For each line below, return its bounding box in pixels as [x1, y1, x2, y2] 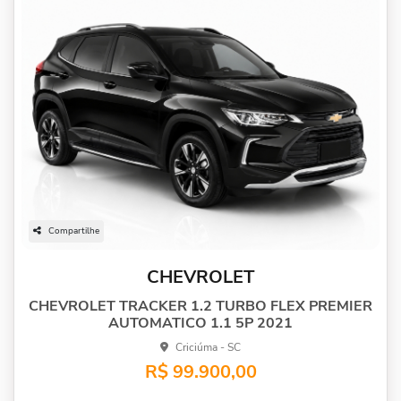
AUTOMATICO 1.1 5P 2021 [108, 313, 293, 334]
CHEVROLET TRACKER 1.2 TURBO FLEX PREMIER [29, 296, 372, 317]
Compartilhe [48, 225, 99, 238]
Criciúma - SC [175, 340, 241, 355]
